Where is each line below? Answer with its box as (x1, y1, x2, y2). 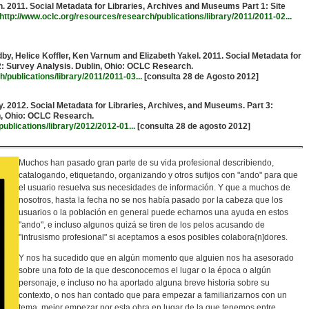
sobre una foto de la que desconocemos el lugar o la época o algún (19, 266, 271, 275)
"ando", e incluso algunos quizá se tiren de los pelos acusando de (19, 220, 265, 230)
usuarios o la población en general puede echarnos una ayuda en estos (19, 208, 288, 217)
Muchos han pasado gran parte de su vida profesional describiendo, (19, 158, 274, 168)
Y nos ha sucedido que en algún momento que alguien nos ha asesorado (19, 253, 294, 263)
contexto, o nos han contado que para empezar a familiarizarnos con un (19, 290, 287, 300)
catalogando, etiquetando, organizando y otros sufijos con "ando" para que (19, 170, 298, 180)
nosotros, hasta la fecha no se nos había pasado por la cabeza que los (19, 195, 283, 205)
